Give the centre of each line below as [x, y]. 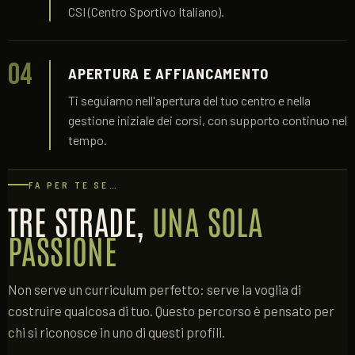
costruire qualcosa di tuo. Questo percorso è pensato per [171, 311]
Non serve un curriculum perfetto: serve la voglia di [155, 289]
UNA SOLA [208, 220]
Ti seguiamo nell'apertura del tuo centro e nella [189, 100]
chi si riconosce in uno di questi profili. [116, 332]
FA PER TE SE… [74, 185]
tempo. [88, 140]
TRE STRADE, [80, 220]
